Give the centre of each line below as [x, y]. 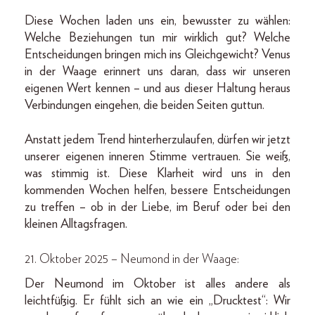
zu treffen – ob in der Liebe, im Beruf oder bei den [157, 207]
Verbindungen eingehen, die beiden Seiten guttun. [144, 105]
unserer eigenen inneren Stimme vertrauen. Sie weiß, [157, 156]
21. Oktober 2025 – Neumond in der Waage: [132, 259]
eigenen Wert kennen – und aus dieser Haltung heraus [157, 88]
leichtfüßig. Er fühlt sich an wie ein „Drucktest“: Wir [157, 301]
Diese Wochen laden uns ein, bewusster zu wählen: [157, 21]
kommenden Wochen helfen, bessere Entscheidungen [157, 190]
